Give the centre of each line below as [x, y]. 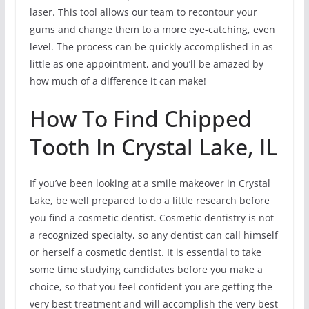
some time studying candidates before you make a [146, 269]
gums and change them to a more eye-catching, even [152, 29]
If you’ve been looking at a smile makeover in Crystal [150, 183]
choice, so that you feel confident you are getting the [151, 286]
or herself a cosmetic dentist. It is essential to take [145, 252]
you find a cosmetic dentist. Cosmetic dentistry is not [151, 217]
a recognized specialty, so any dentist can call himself [153, 235]
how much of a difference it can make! [118, 81]
